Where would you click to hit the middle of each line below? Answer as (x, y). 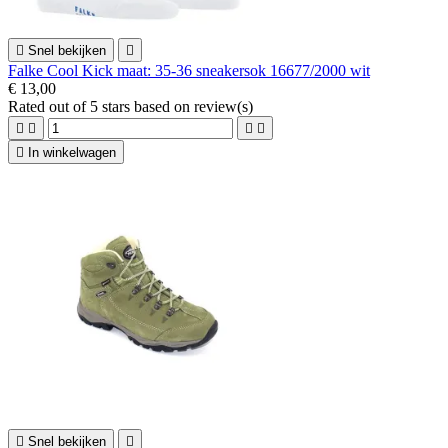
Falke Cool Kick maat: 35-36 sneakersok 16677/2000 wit (189, 70)
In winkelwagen (72, 152)
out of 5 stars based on (121, 106)
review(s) (223, 106)
